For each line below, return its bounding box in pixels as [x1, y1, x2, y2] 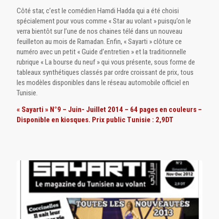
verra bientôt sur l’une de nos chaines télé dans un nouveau [16, 26, 182, 36]
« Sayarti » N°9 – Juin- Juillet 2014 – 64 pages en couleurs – [16, 105, 202, 114]
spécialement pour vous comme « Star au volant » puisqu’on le [16, 16, 191, 25]
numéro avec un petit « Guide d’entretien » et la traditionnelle [16, 47, 186, 56]
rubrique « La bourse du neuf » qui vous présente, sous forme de [16, 57, 195, 66]
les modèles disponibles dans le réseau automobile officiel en [16, 78, 189, 87]
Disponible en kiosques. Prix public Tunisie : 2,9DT [16, 115, 174, 124]
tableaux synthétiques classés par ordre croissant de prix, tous [16, 67, 194, 77]
